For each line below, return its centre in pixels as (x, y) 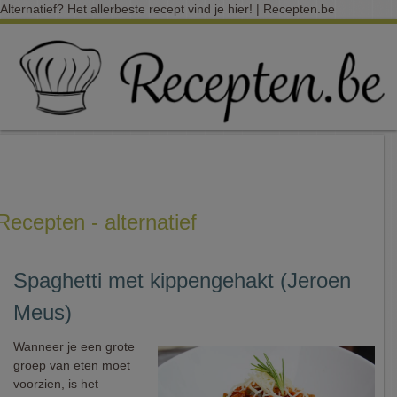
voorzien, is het (56, 384)
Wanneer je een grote (74, 346)
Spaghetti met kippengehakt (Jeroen (182, 280)
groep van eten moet (72, 365)
